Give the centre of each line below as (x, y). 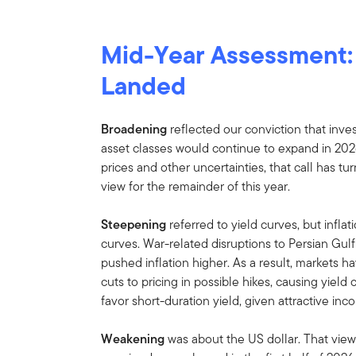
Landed (144, 85)
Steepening (135, 224)
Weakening (133, 339)
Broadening (134, 129)
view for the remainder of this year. (196, 186)
